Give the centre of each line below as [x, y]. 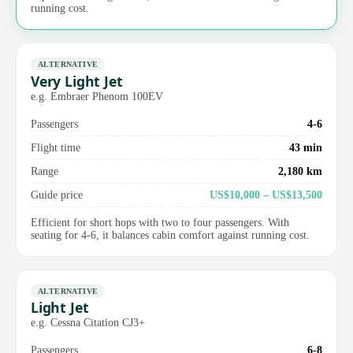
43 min [306, 147]
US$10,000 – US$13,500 [266, 194]
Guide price [57, 194]
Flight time [56, 147]
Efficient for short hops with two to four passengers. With [160, 222]
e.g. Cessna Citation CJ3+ [88, 323]
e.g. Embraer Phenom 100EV [97, 96]
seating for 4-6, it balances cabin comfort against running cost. [170, 235]
